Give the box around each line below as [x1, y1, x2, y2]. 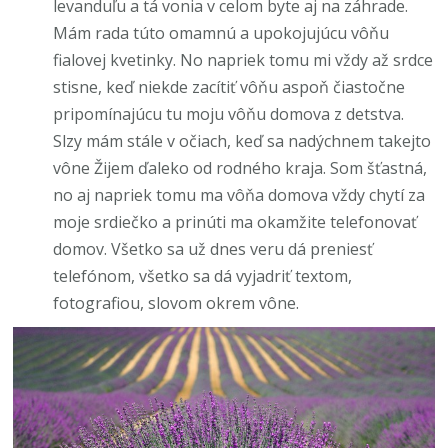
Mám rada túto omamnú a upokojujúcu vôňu [53, 21, 390, 44]
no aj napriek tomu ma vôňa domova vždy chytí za [53, 183, 426, 206]
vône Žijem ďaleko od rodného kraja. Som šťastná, [53, 156, 428, 179]
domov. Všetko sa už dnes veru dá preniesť [53, 237, 374, 260]
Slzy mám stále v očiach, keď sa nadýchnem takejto [53, 129, 432, 152]
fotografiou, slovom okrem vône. [53, 291, 300, 314]
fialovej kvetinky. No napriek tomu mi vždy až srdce [53, 48, 434, 71]
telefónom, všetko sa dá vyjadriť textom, [53, 264, 353, 287]
